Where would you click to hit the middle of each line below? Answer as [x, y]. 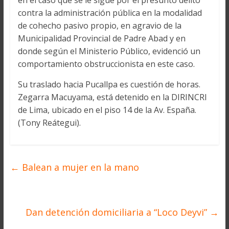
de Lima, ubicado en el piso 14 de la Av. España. [107, 110]
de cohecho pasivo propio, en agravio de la [99, 26]
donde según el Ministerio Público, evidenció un [109, 51]
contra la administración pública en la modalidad [110, 13]
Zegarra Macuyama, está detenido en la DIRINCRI [112, 97]
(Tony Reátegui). [49, 123]
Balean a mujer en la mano [79, 167]
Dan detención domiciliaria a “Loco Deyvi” [118, 212]
